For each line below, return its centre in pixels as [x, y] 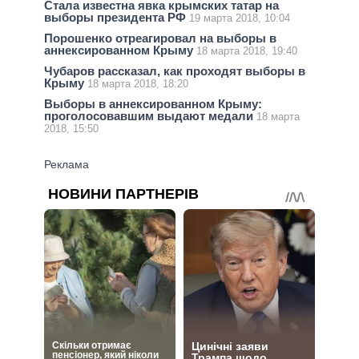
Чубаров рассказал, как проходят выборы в [175, 71]
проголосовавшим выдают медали [150, 116]
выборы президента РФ [117, 17]
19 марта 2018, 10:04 [240, 18]
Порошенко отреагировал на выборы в [160, 38]
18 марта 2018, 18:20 [138, 84]
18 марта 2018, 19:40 [247, 50]
